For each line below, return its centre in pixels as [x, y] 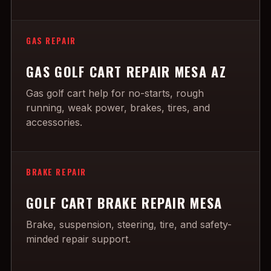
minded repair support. [78, 239]
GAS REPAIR [51, 41]
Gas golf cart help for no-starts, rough [115, 93]
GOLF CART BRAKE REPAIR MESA [124, 203]
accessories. [54, 122]
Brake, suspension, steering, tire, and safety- [129, 224]
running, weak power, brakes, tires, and [118, 108]
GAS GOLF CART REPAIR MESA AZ [126, 71]
